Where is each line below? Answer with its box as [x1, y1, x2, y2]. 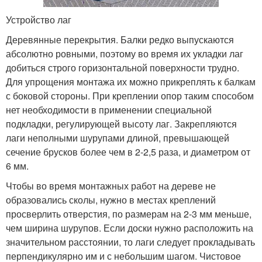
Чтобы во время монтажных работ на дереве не [6, 178, 216, 192]
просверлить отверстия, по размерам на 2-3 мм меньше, [6, 206, 251, 220]
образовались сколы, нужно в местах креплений [6, 192, 216, 206]
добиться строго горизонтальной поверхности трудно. [6, 60, 239, 74]
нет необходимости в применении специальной [6, 102, 212, 116]
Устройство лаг [6, 12, 71, 26]
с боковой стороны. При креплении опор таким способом [6, 88, 254, 102]
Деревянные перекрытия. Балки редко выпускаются [6, 32, 234, 46]
